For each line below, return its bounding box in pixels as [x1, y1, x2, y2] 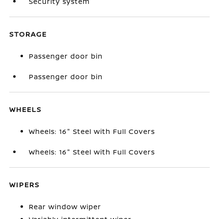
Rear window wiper [29, 202, 102, 211]
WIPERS [9, 180, 40, 189]
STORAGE [9, 29, 47, 39]
